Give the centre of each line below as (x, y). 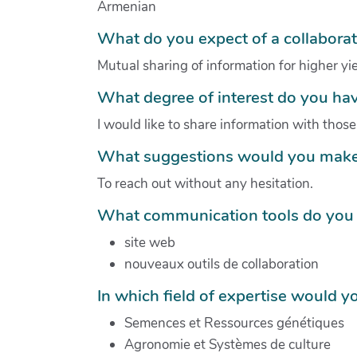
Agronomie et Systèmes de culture (228, 344)
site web (150, 242)
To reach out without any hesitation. (205, 183)
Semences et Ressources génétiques (234, 323)
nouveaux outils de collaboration (222, 264)
